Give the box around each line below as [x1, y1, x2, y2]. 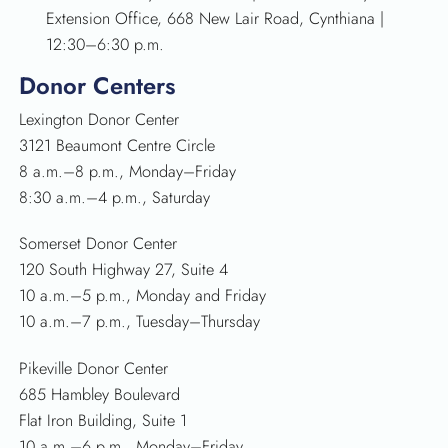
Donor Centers [19, 69, 176, 103]
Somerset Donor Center [19, 232, 178, 256]
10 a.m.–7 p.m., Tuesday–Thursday [19, 310, 261, 334]
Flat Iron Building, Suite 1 [19, 408, 188, 432]
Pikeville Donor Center [19, 356, 169, 380]
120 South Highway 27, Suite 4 [19, 258, 229, 282]
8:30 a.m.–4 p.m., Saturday [19, 185, 211, 209]
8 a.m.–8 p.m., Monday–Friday [19, 159, 237, 183]
